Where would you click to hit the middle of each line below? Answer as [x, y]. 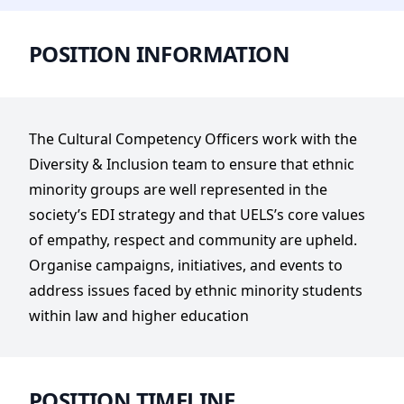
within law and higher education [139, 316]
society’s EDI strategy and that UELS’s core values [197, 215]
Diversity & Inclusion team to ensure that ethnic [192, 164]
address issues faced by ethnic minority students [196, 290]
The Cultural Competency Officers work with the [193, 139]
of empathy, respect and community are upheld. [193, 240]
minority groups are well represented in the [178, 189]
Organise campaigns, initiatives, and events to [186, 265]
